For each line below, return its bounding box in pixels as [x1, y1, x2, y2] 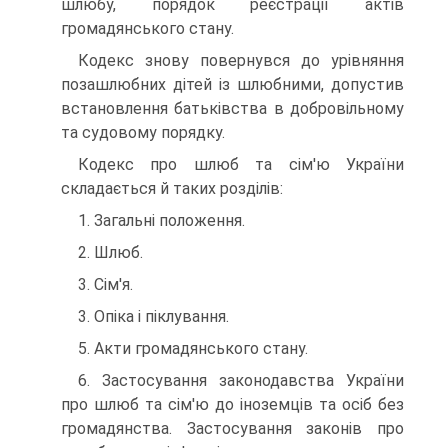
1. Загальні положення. [78, 211, 245, 230]
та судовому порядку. [61, 123, 225, 142]
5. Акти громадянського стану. [78, 339, 308, 358]
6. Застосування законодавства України [78, 371, 404, 390]
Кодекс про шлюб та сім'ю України [78, 155, 404, 174]
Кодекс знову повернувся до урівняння [78, 51, 404, 70]
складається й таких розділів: [61, 179, 283, 198]
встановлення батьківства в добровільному [61, 99, 404, 118]
